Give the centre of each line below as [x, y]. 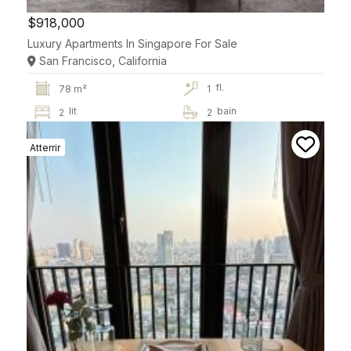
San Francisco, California [101, 60]
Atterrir [45, 147]
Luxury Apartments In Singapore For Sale [132, 43]
